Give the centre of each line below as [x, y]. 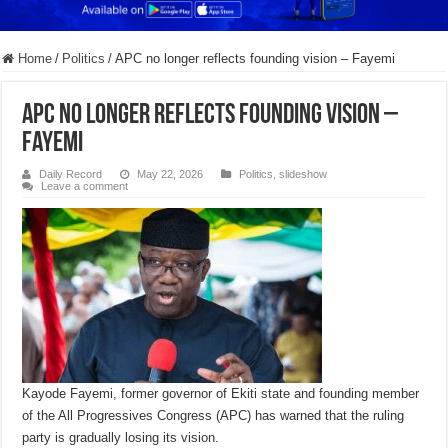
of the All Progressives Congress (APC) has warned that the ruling [213, 416]
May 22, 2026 [170, 174]
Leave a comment [85, 186]
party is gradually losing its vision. [121, 438]
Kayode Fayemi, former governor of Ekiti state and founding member [221, 394]
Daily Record [71, 174]
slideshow [303, 174]
